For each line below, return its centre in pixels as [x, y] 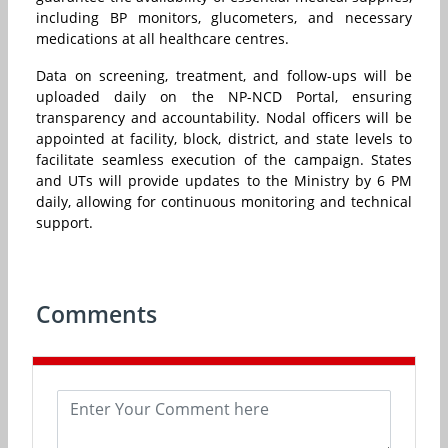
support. [64, 223]
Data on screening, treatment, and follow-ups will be [224, 76]
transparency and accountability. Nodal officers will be [224, 118]
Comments [96, 314]
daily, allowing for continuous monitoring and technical [224, 202]
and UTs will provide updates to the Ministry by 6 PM [224, 181]
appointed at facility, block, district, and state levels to [224, 139]
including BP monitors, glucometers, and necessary [224, 18]
